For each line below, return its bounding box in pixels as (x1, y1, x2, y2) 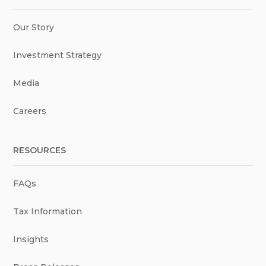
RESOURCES (13, 144, 66, 156)
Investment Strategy (13, 49, 102, 61)
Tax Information (13, 205, 83, 217)
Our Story (13, 21, 55, 33)
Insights (13, 233, 49, 245)
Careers (13, 105, 47, 116)
